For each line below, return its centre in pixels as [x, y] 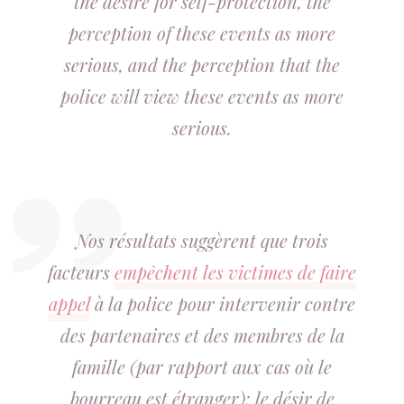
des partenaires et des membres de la [202, 335]
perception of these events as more [202, 33]
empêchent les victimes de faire [235, 272]
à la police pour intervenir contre [223, 303]
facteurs [81, 272]
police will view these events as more [202, 96]
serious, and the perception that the [202, 64]
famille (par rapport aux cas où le [202, 367]
